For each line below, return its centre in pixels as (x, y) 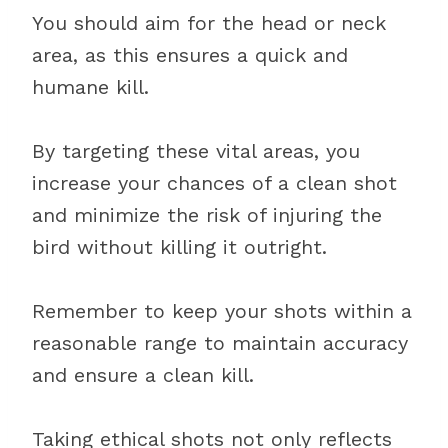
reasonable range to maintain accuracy (220, 343)
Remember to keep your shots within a (222, 311)
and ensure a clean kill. (143, 375)
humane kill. (90, 87)
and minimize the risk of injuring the (207, 215)
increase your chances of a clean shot (214, 183)
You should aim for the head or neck (209, 23)
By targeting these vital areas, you (196, 151)
